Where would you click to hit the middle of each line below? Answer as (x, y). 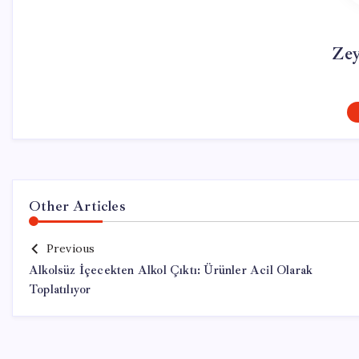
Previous (71, 248)
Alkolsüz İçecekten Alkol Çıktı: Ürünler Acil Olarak (171, 270)
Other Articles (77, 206)
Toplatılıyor (60, 290)
